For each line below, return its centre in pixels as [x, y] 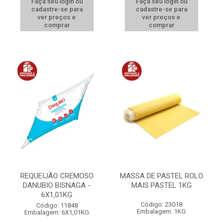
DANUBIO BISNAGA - [57, 185]
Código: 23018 [161, 204]
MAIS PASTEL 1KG [161, 185]
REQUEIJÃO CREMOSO [57, 176]
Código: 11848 [57, 205]
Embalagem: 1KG [161, 211]
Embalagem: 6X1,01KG [57, 212]
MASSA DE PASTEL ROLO [161, 176]
